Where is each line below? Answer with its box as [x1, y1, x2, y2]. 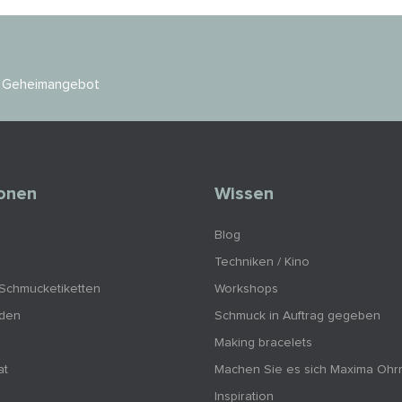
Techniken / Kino [214, 256, 310, 269]
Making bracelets [214, 336, 312, 350]
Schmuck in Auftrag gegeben [214, 310, 380, 323]
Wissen [214, 185, 274, 204]
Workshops [214, 283, 278, 296]
